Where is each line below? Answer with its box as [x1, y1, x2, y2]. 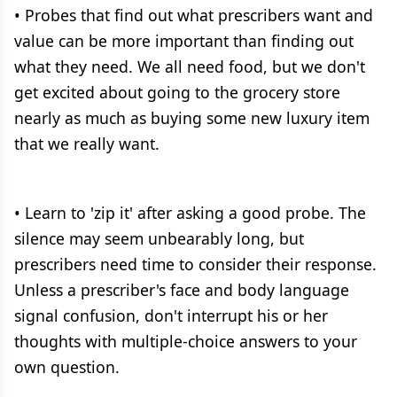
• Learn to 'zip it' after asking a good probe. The [14, 202, 366, 223]
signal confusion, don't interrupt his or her [14, 305, 328, 326]
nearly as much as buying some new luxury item [14, 107, 370, 128]
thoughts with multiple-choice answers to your [14, 331, 357, 352]
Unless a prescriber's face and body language [14, 279, 349, 300]
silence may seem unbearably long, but [14, 228, 304, 249]
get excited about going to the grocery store [14, 82, 340, 103]
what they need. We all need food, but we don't [14, 56, 365, 77]
